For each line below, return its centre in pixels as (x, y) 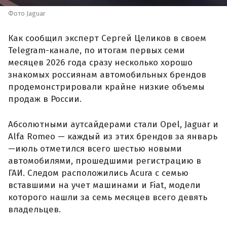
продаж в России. (45, 99)
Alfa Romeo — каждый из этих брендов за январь (113, 136)
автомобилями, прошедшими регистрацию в (105, 161)
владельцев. (34, 209)
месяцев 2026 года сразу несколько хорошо (100, 63)
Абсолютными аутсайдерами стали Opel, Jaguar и (113, 124)
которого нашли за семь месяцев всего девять (108, 197)
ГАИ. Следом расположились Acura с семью (98, 173)
